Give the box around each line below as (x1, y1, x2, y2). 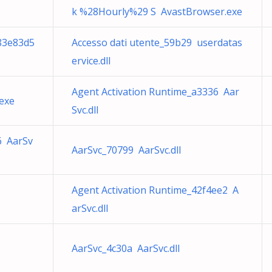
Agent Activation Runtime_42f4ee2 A (72, 183, 239, 197)
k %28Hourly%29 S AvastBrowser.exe (72, 5, 242, 18)
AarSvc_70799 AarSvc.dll (72, 143, 181, 157)
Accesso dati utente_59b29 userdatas (72, 36, 242, 49)
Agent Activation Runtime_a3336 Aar (72, 85, 239, 98)
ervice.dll (72, 54, 110, 67)
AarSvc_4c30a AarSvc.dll (72, 242, 180, 255)
